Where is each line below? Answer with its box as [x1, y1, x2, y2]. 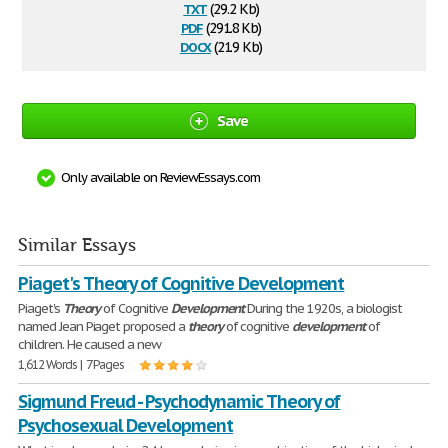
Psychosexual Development [18, 414, 234, 437]
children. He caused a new [18, 336, 161, 353]
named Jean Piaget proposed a [18, 318, 188, 335]
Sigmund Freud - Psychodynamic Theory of [18, 390, 341, 413]
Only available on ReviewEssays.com [61, 169, 260, 186]
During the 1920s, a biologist [244, 300, 403, 317]
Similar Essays [18, 235, 136, 256]
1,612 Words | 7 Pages [18, 357, 125, 372]
